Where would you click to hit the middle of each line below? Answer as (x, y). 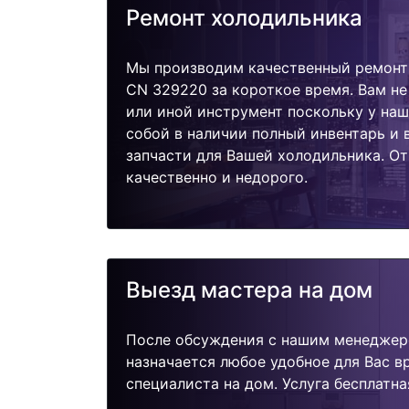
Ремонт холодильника (244, 17)
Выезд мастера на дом (249, 290)
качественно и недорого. (217, 177)
